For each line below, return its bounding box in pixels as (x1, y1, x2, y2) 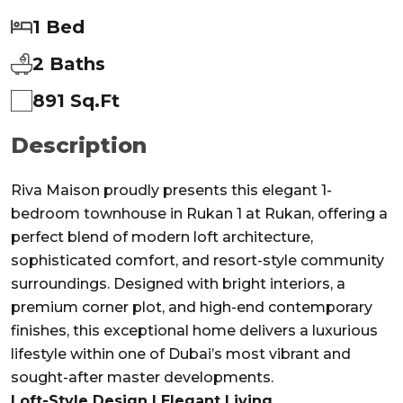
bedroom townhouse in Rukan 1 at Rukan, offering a (11, 204, 388, 222)
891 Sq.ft (32, 89, 120, 112)
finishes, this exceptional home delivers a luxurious (11, 321, 378, 339)
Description (11, 131, 147, 158)
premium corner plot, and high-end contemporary (11, 298, 372, 316)
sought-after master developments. (11, 368, 273, 386)
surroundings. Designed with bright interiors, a (11, 274, 345, 292)
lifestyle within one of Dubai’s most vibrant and (11, 345, 351, 363)
